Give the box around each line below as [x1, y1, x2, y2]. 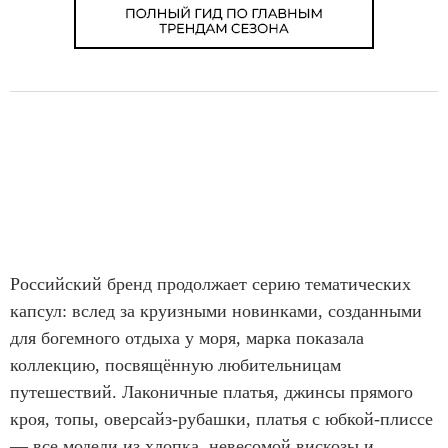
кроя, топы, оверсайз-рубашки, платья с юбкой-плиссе [10, 409, 433, 430]
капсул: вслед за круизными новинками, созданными [10, 301, 422, 322]
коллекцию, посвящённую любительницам [10, 355, 341, 376]
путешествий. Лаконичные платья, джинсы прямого [10, 382, 413, 403]
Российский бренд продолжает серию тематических [10, 274, 411, 295]
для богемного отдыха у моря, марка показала [10, 328, 364, 349]
